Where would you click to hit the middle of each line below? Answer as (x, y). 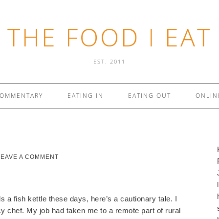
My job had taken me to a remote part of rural (102, 210)
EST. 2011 (109, 61)
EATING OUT (149, 96)
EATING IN (85, 96)
